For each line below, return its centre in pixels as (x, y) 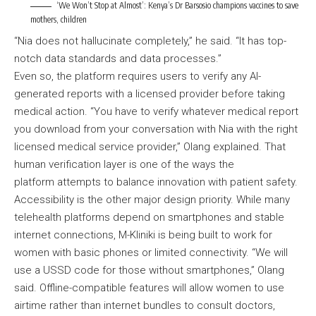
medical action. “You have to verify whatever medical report (156, 111)
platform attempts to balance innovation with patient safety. (157, 182)
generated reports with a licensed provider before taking (150, 93)
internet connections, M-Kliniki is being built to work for (143, 235)
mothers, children (59, 20)
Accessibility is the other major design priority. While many (152, 199)
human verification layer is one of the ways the (124, 164)
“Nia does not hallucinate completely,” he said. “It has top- (150, 41)
